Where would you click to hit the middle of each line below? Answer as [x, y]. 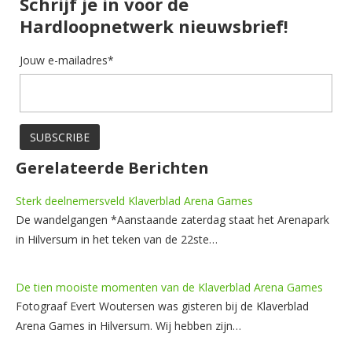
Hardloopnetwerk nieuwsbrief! [154, 26]
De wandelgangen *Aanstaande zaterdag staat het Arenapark [172, 219]
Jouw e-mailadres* [67, 60]
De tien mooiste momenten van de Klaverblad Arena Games [169, 287]
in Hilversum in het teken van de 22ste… [117, 239]
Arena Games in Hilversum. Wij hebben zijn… [128, 325]
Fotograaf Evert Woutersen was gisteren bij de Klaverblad [162, 306]
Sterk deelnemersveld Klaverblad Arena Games [134, 200]
